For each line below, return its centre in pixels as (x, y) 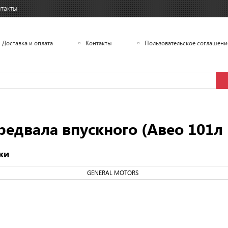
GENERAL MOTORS (113, 173)
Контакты (98, 43)
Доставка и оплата (27, 43)
